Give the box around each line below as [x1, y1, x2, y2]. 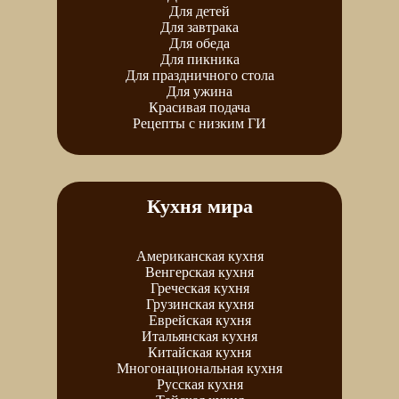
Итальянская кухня [142, 328, 257, 344]
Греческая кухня [150, 280, 249, 296]
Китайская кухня [148, 344, 251, 360]
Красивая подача [149, 99, 250, 115]
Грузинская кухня [145, 296, 254, 312]
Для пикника [159, 51, 240, 67]
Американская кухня [135, 248, 264, 264]
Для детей [169, 3, 230, 19]
